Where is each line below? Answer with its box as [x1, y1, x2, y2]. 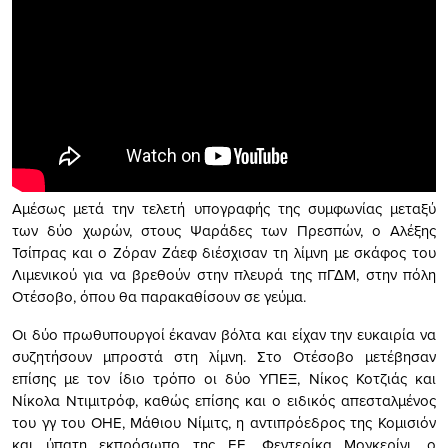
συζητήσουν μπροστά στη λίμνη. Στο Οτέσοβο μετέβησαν [12, 345, 436, 367]
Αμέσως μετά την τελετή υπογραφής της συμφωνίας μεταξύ [12, 197, 436, 219]
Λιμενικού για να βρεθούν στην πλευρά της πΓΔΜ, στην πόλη [12, 263, 436, 285]
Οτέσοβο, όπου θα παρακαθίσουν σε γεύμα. [12, 285, 306, 307]
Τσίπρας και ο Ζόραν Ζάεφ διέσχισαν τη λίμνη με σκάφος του [12, 241, 436, 263]
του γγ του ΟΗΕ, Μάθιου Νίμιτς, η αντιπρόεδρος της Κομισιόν [12, 411, 436, 433]
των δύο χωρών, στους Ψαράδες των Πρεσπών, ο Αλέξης [12, 219, 436, 241]
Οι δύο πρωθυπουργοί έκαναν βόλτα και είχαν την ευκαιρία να [12, 323, 436, 345]
